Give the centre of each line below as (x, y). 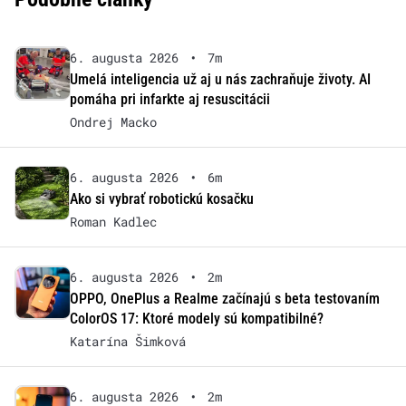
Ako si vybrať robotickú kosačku (161, 198)
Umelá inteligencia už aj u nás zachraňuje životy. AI (220, 79)
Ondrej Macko (113, 121)
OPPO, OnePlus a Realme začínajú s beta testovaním (224, 298)
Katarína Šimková (127, 341)
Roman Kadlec (113, 221)
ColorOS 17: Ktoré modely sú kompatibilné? (196, 318)
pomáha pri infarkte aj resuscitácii (169, 99)
